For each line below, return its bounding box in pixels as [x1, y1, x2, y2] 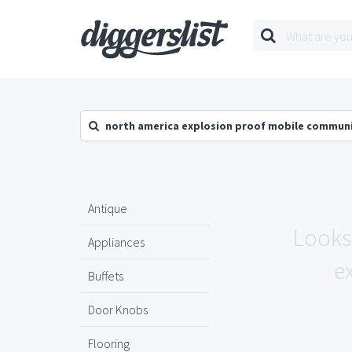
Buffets [88, 268, 123, 284]
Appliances [88, 234, 145, 250]
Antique [88, 200, 127, 216]
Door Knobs [88, 302, 148, 317]
